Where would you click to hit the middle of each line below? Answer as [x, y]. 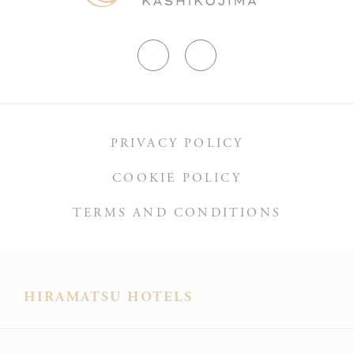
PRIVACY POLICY [177, 143]
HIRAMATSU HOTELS [109, 296]
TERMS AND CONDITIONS [177, 213]
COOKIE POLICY [177, 178]
